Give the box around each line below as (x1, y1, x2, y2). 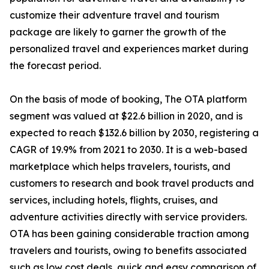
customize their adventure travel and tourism (10, 9, 219, 22)
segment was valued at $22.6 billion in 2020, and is (10, 110, 243, 122)
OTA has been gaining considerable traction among (10, 228, 249, 240)
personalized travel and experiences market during (10, 43, 249, 55)
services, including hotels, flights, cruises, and (10, 194, 218, 207)
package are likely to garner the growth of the (10, 26, 226, 38)
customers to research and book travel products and (10, 177, 254, 190)
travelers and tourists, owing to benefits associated (10, 244, 247, 257)
